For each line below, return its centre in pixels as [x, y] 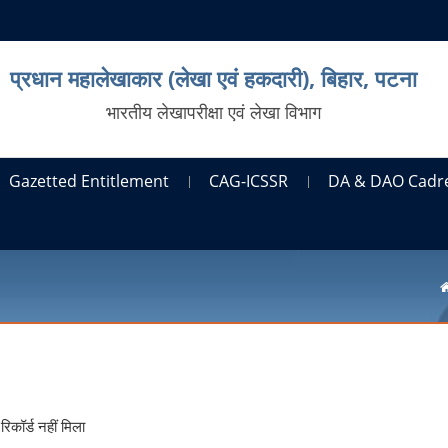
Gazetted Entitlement [89, 180]
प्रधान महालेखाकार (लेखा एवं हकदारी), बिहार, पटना [213, 77]
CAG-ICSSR [249, 180]
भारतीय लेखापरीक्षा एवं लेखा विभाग [213, 111]
